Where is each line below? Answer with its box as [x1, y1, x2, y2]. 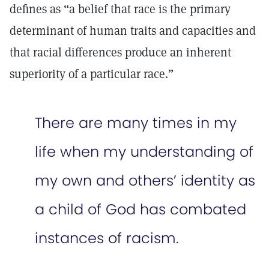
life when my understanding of [35, 142, 253, 162]
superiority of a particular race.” [10, 66, 174, 82]
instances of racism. [35, 228, 183, 248]
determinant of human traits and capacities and [10, 23, 256, 38]
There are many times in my [35, 113, 237, 133]
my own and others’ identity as [35, 171, 255, 190]
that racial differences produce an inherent [10, 44, 231, 60]
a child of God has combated [35, 199, 246, 219]
